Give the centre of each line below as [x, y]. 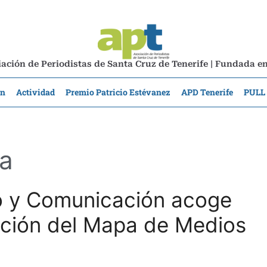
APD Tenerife [207, 92]
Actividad [35, 92]
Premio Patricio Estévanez [118, 92]
